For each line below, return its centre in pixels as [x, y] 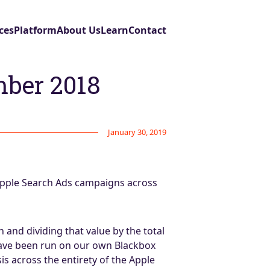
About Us [79, 30]
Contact [147, 30]
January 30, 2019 [137, 132]
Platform [35, 30]
